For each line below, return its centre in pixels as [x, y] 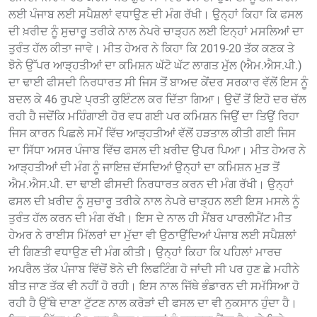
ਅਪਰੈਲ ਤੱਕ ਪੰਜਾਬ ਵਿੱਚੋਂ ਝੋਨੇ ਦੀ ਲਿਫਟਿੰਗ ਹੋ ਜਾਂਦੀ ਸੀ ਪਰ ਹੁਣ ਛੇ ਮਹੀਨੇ [154, 270]
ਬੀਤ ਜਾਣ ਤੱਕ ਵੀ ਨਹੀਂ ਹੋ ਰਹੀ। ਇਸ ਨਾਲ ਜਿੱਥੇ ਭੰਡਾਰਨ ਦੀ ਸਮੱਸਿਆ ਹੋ [154, 287]
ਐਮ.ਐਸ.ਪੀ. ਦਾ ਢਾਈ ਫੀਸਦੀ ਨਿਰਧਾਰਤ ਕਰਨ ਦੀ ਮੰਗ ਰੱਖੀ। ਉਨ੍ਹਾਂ [151, 185]
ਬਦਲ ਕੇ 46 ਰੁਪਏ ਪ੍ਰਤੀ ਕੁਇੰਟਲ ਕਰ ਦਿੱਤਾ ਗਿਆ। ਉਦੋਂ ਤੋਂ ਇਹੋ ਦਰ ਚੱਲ [157, 100]
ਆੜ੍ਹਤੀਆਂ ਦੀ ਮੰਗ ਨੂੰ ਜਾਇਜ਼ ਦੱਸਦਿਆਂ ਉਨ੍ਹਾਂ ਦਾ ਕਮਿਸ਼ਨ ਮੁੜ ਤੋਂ [144, 168]
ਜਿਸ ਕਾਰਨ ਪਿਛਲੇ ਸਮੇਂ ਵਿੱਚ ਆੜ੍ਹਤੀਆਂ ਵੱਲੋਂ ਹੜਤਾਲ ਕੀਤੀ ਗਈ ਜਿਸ [152, 134]
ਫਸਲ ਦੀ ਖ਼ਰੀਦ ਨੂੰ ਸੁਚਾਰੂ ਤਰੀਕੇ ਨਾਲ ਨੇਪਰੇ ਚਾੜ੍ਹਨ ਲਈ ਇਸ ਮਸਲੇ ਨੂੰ [154, 202]
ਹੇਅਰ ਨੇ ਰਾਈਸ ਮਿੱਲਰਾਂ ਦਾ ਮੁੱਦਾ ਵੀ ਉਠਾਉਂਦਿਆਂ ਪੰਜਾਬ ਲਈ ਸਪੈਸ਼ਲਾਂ [152, 236]
